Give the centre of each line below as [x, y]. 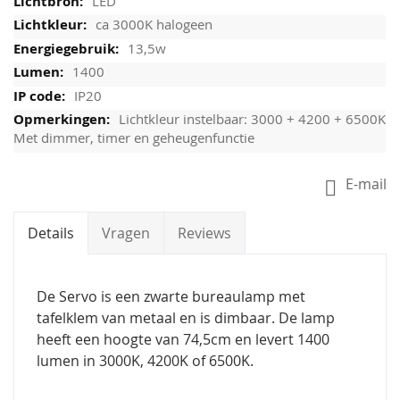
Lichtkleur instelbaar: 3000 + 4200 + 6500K [252, 119]
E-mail [366, 184]
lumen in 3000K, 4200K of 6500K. [145, 361]
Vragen [126, 233]
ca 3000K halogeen [154, 25]
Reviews [204, 233]
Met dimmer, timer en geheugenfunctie [134, 138]
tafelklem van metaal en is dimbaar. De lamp [186, 318]
